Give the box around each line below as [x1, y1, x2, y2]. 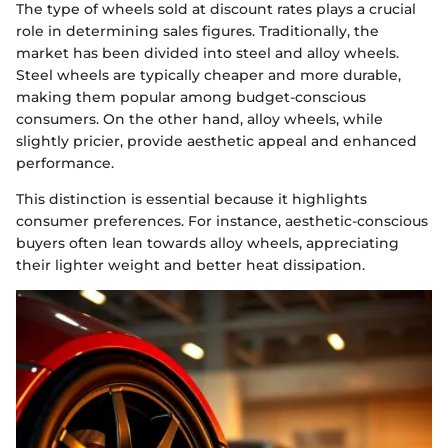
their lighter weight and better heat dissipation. [16, 256, 365, 274]
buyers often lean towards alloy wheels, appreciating [16, 234, 399, 252]
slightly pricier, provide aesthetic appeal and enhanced [16, 132, 417, 150]
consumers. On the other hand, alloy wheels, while [16, 110, 383, 128]
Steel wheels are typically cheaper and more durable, [16, 66, 401, 84]
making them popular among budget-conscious [16, 88, 366, 106]
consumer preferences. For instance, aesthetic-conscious [16, 212, 428, 230]
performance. [16, 154, 114, 172]
